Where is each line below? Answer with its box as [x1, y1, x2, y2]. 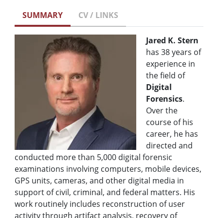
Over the [146, 105, 178, 116]
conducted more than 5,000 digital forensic [15, 152, 172, 163]
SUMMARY [22, 10, 63, 21]
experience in [146, 58, 195, 70]
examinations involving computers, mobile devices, [15, 163, 201, 175]
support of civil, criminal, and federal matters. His [15, 187, 195, 198]
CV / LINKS [78, 10, 118, 21]
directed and [146, 140, 193, 151]
